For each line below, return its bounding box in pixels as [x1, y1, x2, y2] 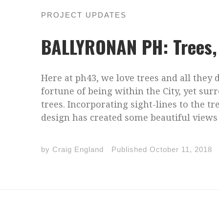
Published [111, 145, 150, 154]
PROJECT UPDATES [41, 10, 127, 19]
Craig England [52, 145, 104, 154]
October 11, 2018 [150, 145, 213, 154]
